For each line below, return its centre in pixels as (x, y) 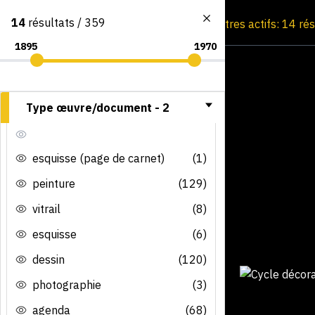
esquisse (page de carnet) (98, 158)
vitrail (46, 208)
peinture (54, 183)
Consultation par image (140, 24)
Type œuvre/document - (94, 107)
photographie (67, 284)
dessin (49, 259)
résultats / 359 (65, 22)
